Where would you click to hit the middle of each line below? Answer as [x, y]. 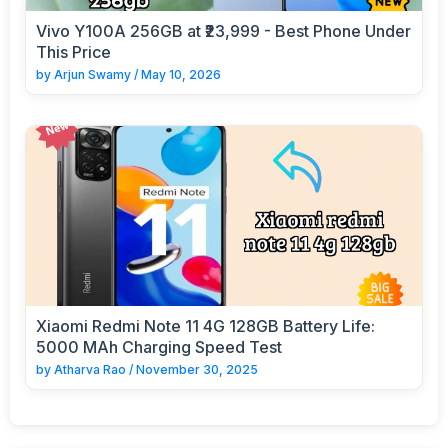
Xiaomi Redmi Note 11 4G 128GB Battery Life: [205, 325]
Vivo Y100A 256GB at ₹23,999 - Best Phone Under [223, 30]
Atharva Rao [90, 369]
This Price [73, 51]
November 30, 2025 [197, 369]
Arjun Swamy [92, 74]
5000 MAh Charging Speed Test [159, 346]
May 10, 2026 [181, 74]
